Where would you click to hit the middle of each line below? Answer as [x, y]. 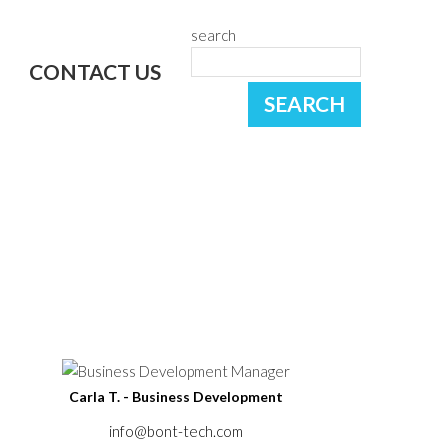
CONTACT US [95, 72]
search [213, 35]
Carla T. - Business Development [176, 396]
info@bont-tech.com [176, 431]
